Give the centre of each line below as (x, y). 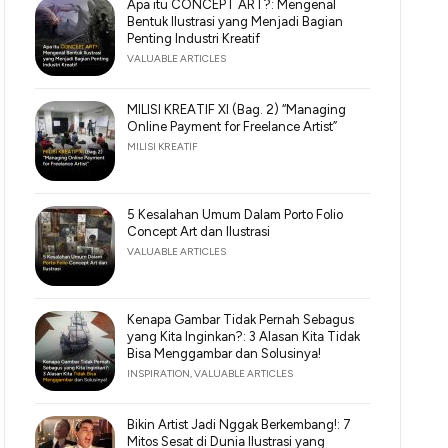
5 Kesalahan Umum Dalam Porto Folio (235, 214)
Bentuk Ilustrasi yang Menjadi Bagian (235, 21)
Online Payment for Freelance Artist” (232, 126)
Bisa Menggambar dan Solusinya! (224, 353)
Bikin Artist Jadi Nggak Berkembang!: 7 (239, 424)
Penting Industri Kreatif (194, 38)
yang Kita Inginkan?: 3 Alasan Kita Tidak (244, 336)
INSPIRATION (159, 373)
